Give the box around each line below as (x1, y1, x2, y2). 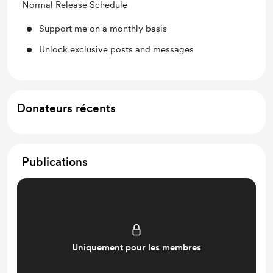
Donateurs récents (17, 101, 116, 115)
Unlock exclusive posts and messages (39, 44, 194, 55)
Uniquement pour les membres (72, 242, 201, 253)
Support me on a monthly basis (39, 23, 167, 34)
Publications (22, 155, 88, 169)
